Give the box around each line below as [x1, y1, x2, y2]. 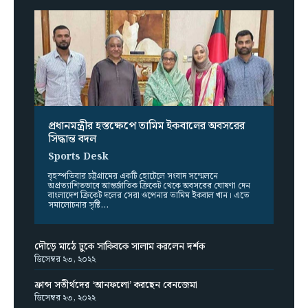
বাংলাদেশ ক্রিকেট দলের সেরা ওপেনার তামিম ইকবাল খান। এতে [48, 189, 250, 203]
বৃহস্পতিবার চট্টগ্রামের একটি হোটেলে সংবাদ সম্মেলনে [48, 170, 218, 184]
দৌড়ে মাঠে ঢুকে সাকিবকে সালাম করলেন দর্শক [34, 239, 205, 255]
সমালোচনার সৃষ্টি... [48, 199, 109, 212]
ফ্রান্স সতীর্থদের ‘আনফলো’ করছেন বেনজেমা [34, 278, 197, 294]
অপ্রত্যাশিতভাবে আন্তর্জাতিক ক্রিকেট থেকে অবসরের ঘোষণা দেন [48, 179, 250, 193]
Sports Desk [48, 149, 109, 165]
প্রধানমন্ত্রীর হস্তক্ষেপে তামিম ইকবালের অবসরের [48, 118, 245, 135]
